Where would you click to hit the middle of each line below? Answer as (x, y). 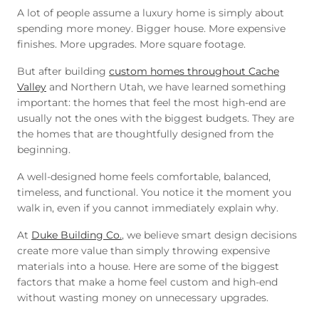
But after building (63, 71)
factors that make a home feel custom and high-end (147, 282)
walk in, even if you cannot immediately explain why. (148, 208)
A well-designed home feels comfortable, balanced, (144, 177)
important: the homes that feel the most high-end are (151, 103)
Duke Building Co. (77, 235)
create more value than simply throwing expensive (143, 251)
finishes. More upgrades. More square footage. (131, 44)
